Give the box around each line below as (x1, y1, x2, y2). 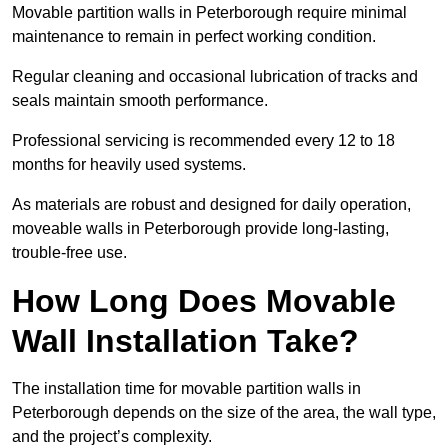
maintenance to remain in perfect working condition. (12, 28, 376, 46)
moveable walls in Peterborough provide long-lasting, (12, 220, 389, 238)
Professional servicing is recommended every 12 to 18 (12, 132, 395, 150)
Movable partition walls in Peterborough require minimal (12, 4, 407, 22)
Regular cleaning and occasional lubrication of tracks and (12, 68, 418, 86)
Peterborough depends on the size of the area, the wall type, (12, 404, 436, 422)
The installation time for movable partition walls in (12, 380, 361, 398)
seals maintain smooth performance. (12, 92, 268, 110)
